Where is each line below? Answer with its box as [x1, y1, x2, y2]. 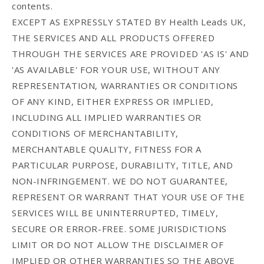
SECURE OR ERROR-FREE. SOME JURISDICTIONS [12, 223, 227, 235]
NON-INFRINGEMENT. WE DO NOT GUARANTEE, [12, 175, 228, 187]
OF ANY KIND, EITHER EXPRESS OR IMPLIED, [12, 95, 214, 108]
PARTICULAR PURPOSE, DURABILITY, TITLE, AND [12, 159, 233, 171]
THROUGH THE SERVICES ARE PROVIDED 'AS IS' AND [12, 48, 250, 60]
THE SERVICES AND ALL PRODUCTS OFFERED [12, 32, 215, 44]
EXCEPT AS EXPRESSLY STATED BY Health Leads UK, [12, 16, 246, 28]
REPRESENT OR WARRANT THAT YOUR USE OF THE [12, 191, 245, 203]
